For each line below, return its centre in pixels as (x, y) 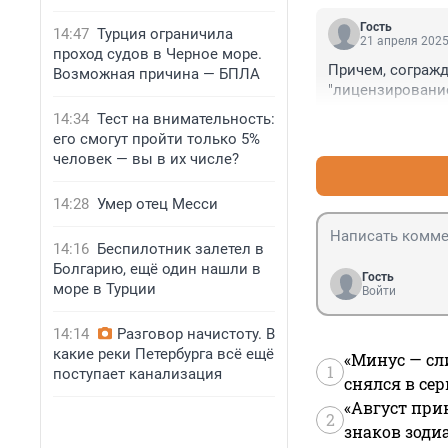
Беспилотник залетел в (180, 249)
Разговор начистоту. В (196, 334)
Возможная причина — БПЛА (156, 74)
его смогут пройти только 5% (156, 139)
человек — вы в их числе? (146, 159)
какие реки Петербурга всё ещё (163, 354)
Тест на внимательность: (186, 119)
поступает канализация (137, 374)
